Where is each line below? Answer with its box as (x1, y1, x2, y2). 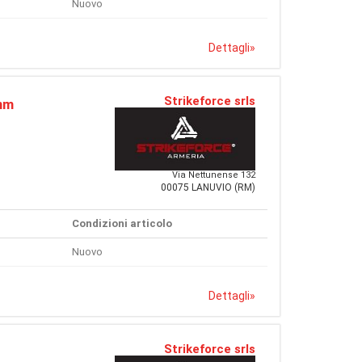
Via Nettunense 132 (172, 170, 255, 181)
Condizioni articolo (71, 217, 172, 230)
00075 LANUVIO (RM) (161, 182, 255, 194)
